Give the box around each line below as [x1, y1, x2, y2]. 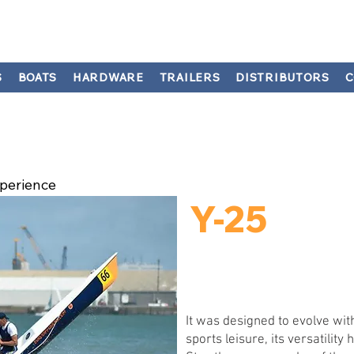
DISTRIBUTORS [235, 70, 330, 85]
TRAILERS [159, 70, 220, 85]
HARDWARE [73, 70, 144, 85]
